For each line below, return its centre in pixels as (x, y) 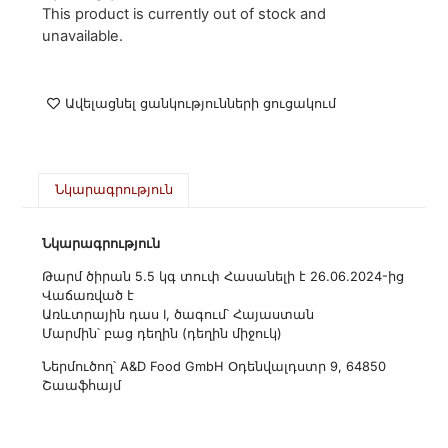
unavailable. (83, 36)
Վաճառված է (88, 295)
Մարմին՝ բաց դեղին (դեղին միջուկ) (162, 333)
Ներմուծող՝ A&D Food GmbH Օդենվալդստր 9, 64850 (214, 366)
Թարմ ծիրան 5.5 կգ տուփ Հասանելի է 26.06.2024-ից (223, 276)
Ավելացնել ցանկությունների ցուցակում (201, 103)
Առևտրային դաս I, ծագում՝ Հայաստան (178, 314)
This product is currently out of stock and (184, 14)
